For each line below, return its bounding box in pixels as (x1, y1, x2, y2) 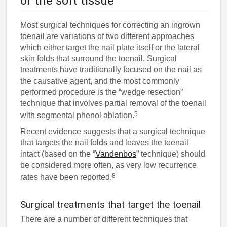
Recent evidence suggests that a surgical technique (20, 127, 206, 136)
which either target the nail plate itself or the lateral (20, 43, 200, 52)
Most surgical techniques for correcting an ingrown (20, 20, 201, 29)
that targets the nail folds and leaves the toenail (20, 138, 189, 147)
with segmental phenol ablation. (20, 111, 135, 120)
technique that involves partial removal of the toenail (20, 98, 207, 107)
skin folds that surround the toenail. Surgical (20, 54, 177, 63)
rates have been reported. (20, 173, 112, 182)
